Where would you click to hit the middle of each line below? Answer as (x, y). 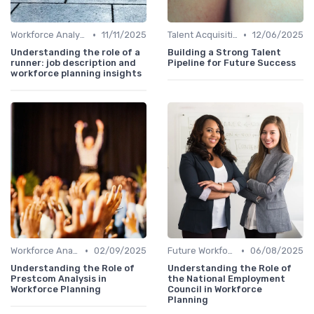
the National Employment (226, 279)
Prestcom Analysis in (59, 279)
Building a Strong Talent (224, 53)
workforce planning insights (76, 74)
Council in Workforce (215, 289)
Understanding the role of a (75, 53)
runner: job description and (73, 63)
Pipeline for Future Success (232, 63)
